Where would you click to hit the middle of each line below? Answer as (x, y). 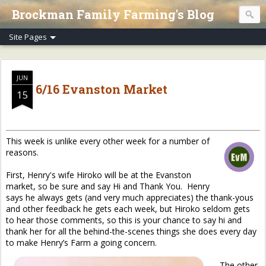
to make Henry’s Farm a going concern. (81, 243)
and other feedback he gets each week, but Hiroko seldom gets (128, 209)
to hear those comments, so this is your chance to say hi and (124, 220)
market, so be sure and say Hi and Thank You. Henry (108, 186)
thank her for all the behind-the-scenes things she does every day (131, 231)
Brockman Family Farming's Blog (113, 14)
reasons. (22, 152)
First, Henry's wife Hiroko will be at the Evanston (99, 175)
